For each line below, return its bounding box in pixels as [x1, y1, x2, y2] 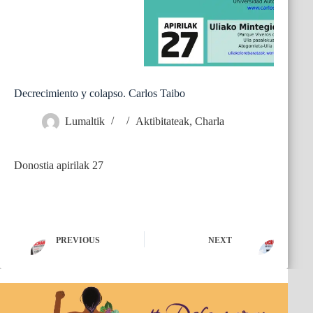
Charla [195, 115, 224, 128]
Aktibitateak [136, 115, 189, 128]
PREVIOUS [56, 235, 100, 245]
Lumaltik [65, 115, 105, 128]
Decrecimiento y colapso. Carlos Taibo [14, 87, 185, 100]
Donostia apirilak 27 [14, 159, 103, 172]
